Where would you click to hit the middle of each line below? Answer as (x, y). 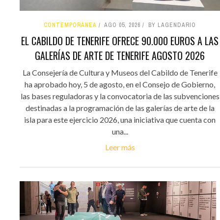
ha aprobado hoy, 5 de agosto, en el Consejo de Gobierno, (120, 84)
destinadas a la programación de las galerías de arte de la (120, 108)
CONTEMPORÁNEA (70, 25)
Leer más (120, 147)
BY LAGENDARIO (172, 25)
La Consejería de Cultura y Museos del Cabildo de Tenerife (120, 73)
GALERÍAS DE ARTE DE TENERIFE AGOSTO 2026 (120, 56)
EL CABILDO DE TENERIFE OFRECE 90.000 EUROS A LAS (120, 41)
